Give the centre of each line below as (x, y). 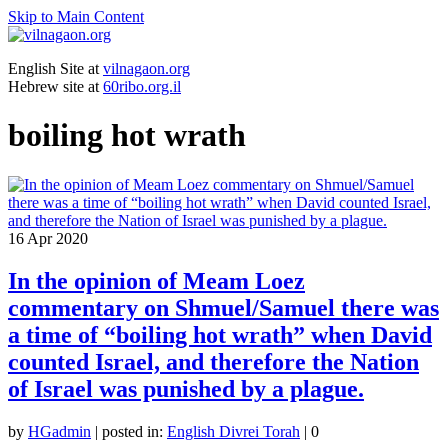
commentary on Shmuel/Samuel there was (223, 307)
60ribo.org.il (142, 86)
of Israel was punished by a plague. (186, 388)
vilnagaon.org (146, 68)
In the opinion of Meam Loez (156, 280)
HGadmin (59, 431)
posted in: (134, 431)
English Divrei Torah (233, 431)
